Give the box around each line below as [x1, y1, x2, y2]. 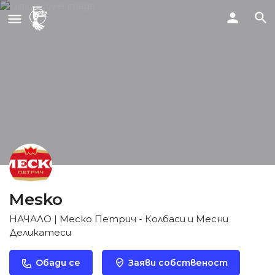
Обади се [36, 257, 80, 268]
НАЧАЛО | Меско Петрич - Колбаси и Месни [9, 212, 228, 225]
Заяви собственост [128, 257, 228, 268]
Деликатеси [9, 226, 71, 238]
